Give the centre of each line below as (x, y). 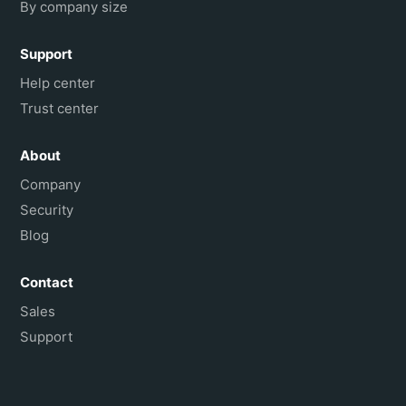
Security (47, 209)
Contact (47, 282)
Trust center (60, 108)
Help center (58, 82)
